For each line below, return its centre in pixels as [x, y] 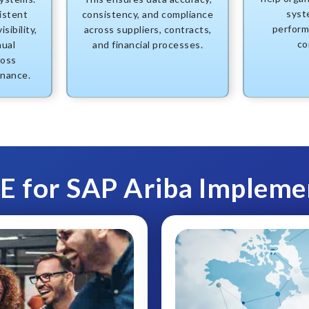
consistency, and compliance [148, 14]
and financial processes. [148, 45]
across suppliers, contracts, [148, 30]
